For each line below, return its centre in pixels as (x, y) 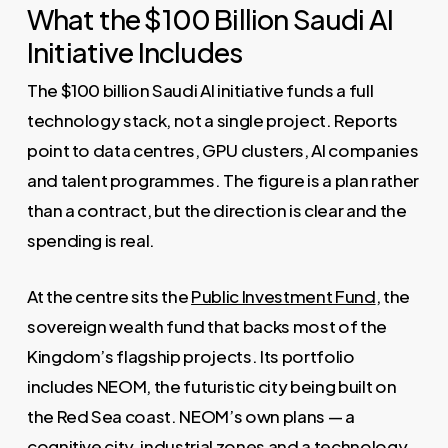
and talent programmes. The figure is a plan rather (222, 180)
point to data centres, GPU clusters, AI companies (222, 150)
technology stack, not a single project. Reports (212, 120)
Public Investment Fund (283, 295)
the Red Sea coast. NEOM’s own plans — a (190, 415)
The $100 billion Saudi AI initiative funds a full (200, 90)
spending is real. (91, 240)
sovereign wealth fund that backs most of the (206, 325)
